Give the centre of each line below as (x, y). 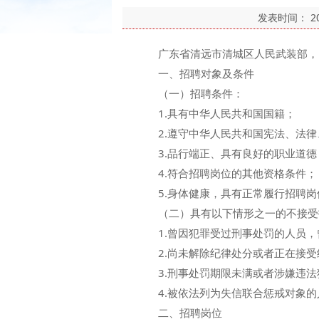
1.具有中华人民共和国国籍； (216, 113)
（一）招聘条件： (190, 93)
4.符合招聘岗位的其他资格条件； (227, 173)
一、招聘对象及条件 (195, 73)
